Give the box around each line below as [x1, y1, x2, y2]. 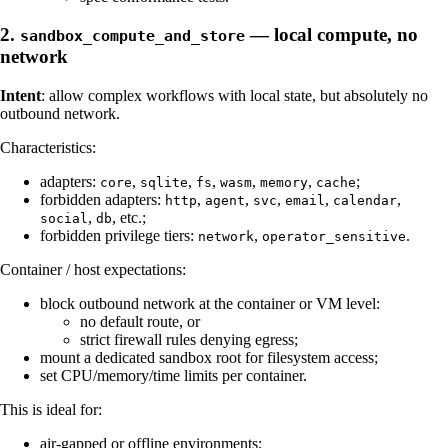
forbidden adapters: [40, 191, 165, 209]
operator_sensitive [262, 229, 406, 245]
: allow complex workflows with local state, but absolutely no [41, 87, 428, 105]
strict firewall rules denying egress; [80, 331, 298, 349]
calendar [333, 193, 397, 209]
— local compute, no [245, 24, 418, 46]
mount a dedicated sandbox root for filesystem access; [40, 349, 378, 367]
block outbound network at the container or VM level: [40, 295, 380, 313]
